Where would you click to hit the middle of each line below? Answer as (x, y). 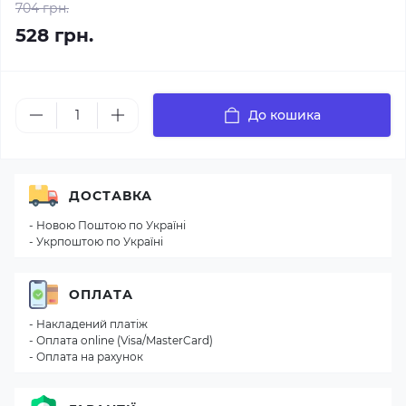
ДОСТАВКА (111, 195)
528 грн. (54, 35)
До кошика (285, 115)
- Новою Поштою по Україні (107, 225)
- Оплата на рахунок (86, 357)
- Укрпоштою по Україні (96, 242)
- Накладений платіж (88, 324)
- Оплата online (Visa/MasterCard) (121, 340)
